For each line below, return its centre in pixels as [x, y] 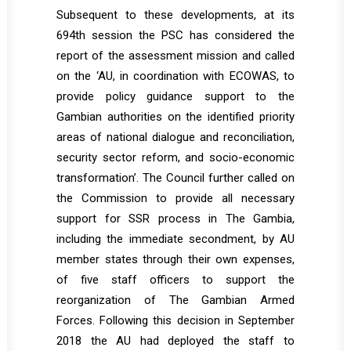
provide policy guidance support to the [175, 96]
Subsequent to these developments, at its [175, 15]
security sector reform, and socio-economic [175, 157]
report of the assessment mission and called [175, 56]
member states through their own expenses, [175, 259]
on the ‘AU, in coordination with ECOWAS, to [175, 76]
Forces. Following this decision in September [175, 320]
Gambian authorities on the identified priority [175, 117]
